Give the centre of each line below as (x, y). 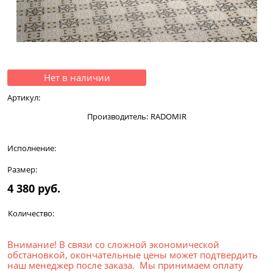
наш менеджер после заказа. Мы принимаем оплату (125, 265)
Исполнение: (32, 148)
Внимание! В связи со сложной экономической (113, 245)
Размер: (22, 170)
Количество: (31, 214)
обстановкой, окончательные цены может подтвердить (133, 255)
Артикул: (24, 97)
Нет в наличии (77, 77)
